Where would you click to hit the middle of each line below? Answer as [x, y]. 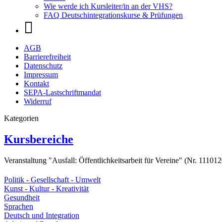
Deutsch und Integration [42, 216]
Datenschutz [43, 66]
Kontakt [36, 83]
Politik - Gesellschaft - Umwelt [52, 180]
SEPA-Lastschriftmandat [62, 92]
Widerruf [38, 101]
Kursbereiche [39, 139]
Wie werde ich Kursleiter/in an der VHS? [108, 6]
